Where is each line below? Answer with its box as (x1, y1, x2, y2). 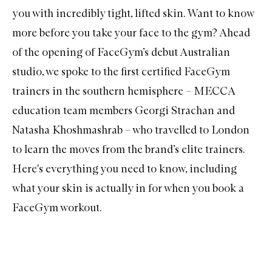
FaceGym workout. (12, 200, 102, 214)
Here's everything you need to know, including (12, 161, 237, 175)
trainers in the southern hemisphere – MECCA (12, 84, 235, 98)
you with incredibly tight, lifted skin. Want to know (12, 6, 254, 20)
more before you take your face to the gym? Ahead (12, 25, 250, 39)
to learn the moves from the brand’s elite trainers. (12, 142, 245, 156)
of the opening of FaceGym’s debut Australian (12, 45, 230, 59)
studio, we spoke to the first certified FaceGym (12, 64, 230, 78)
